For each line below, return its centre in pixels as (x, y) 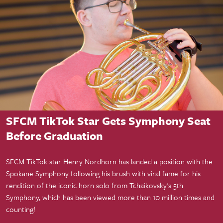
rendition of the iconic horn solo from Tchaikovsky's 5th (95, 185)
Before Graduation (55, 135)
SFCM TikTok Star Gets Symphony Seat (108, 120)
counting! (21, 209)
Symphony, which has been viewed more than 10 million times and (110, 197)
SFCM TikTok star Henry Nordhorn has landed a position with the (109, 161)
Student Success (49, 100)
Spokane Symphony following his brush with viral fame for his (103, 173)
